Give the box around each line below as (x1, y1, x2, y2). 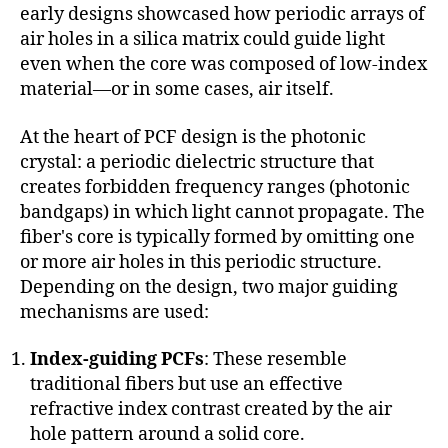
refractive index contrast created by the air (30, 398, 392, 422)
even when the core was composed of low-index (20, 53, 427, 77)
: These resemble (204, 348, 347, 372)
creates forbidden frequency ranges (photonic (20, 175, 410, 199)
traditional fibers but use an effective (30, 373, 343, 397)
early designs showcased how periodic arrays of (20, 3, 425, 27)
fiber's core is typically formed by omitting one (20, 225, 415, 249)
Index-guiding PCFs (30, 348, 204, 372)
